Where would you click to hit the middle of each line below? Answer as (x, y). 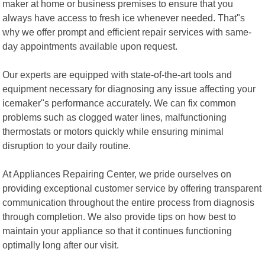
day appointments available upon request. (90, 46)
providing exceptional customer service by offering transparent (132, 188)
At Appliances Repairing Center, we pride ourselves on (117, 174)
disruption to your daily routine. (67, 145)
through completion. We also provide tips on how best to (119, 216)
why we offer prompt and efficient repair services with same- (127, 32)
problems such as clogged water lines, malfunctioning (115, 117)
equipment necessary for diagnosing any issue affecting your (129, 88)
